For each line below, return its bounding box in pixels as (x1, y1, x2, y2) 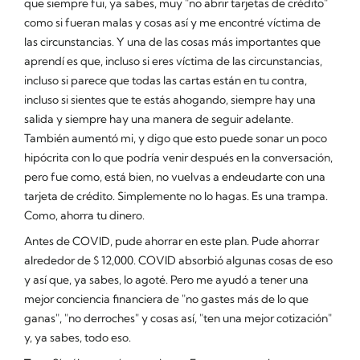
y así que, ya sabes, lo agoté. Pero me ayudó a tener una (24, 272, 309, 287)
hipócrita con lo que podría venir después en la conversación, (24, 149, 333, 165)
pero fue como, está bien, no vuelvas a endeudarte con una (24, 169, 325, 184)
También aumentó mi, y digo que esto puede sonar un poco (24, 130, 327, 145)
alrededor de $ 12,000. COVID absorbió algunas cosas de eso (24, 252, 333, 268)
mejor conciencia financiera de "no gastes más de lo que (24, 291, 309, 306)
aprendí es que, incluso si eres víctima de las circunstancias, (24, 53, 322, 68)
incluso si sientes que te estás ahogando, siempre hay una (24, 92, 316, 107)
